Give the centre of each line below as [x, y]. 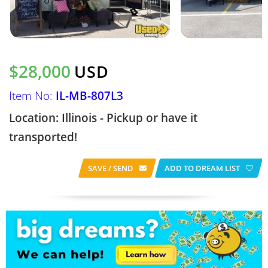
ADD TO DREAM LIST [202, 168]
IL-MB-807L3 [89, 96]
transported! [43, 137]
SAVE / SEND [111, 168]
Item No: [32, 96]
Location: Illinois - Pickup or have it [103, 118]
